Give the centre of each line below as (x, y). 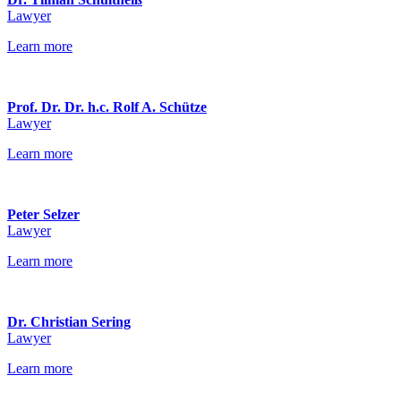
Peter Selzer (43, 214)
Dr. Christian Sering (69, 322)
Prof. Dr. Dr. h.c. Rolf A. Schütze (107, 107)
